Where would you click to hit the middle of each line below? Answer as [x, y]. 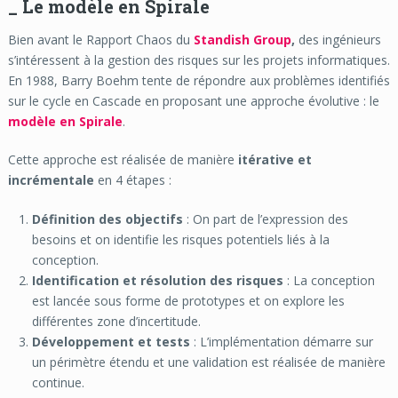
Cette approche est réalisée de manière [123, 160]
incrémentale [51, 180]
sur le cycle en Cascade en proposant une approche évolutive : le [193, 101]
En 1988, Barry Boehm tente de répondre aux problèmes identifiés [199, 81]
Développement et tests [111, 342]
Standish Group [242, 40]
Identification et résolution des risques [157, 281]
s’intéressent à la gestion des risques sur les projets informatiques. [199, 60]
